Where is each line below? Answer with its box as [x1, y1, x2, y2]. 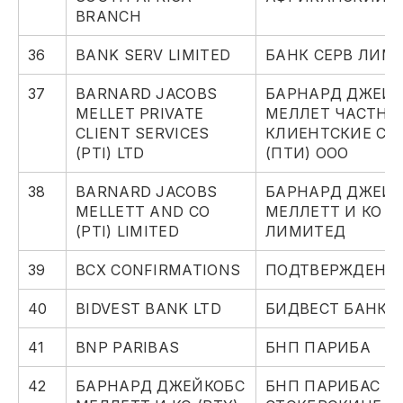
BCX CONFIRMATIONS [76, 261, 241, 280]
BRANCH [76, 7, 141, 26]
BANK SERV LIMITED [76, 46, 231, 65]
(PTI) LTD [76, 144, 145, 163]
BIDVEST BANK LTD [76, 300, 221, 318]
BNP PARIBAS [76, 338, 180, 357]
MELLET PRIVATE [76, 104, 204, 123]
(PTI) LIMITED [76, 222, 179, 241]
